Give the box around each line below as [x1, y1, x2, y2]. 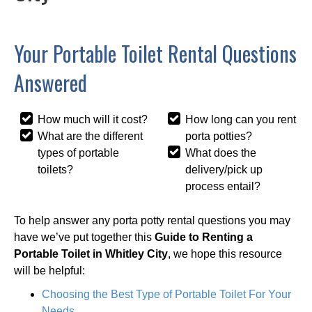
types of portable [38, 146, 120, 159]
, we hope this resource [168, 247, 282, 260]
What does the [185, 146, 257, 159]
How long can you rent [185, 113, 297, 125]
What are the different [38, 130, 143, 142]
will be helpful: [14, 264, 85, 276]
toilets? [38, 163, 74, 175]
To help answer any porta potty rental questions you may [14, 214, 290, 226]
